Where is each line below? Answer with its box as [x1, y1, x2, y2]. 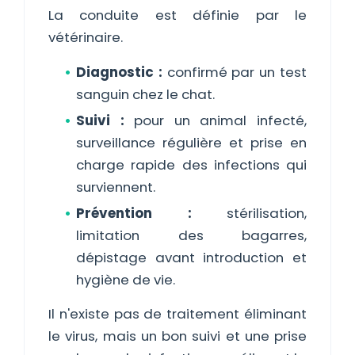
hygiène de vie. [76, 270, 175, 289]
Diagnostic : [76, 63, 162, 82]
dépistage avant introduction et [76, 248, 307, 267]
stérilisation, [191, 204, 307, 223]
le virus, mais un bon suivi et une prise [48, 326, 307, 345]
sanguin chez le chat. [76, 85, 215, 104]
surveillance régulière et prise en [76, 133, 307, 152]
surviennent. [76, 177, 155, 197]
